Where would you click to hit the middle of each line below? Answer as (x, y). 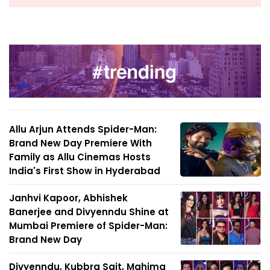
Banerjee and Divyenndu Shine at (89, 212)
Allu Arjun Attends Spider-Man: (83, 129)
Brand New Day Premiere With (80, 143)
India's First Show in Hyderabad (85, 171)
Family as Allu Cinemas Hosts (80, 157)
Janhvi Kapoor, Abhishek (68, 198)
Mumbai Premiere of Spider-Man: (88, 226)
